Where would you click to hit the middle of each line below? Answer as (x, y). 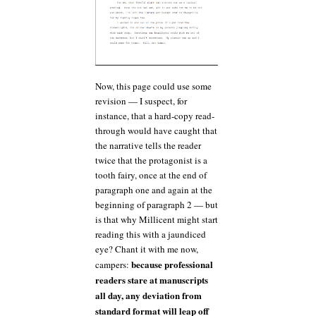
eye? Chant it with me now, (147, 249)
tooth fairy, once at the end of (151, 175)
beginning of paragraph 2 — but (157, 205)
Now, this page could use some (153, 86)
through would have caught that (156, 131)
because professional (172, 265)
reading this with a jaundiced (151, 235)
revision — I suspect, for (141, 101)
